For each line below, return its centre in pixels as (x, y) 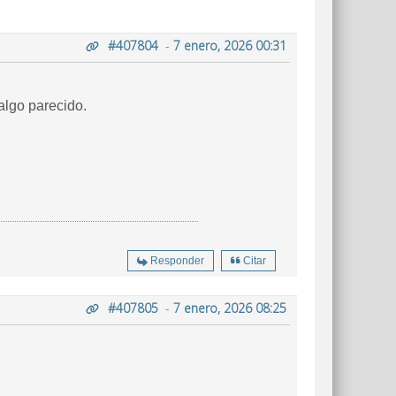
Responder (177, 261)
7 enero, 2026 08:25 (230, 308)
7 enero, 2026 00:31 (230, 46)
